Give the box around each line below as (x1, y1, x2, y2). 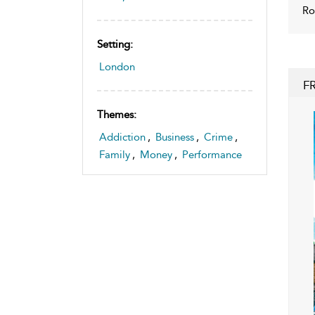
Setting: (97, 37, 133, 51)
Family (99, 148, 130, 161)
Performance (182, 148, 242, 161)
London (99, 60, 135, 73)
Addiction (99, 130, 146, 143)
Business (155, 130, 194, 143)
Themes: (97, 108, 136, 121)
